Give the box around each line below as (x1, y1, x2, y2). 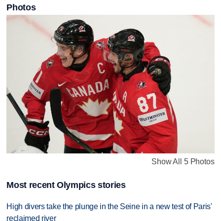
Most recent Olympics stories (6, 180, 126, 190)
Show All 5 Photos (151, 157, 215, 166)
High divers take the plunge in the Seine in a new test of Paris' (6, 202, 212, 211)
